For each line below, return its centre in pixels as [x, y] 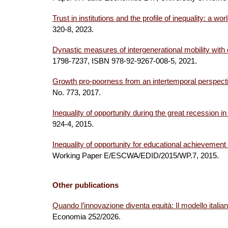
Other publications [85, 185]
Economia [69, 217]
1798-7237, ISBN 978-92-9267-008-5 [113, 61]
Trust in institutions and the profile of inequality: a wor [139, 18]
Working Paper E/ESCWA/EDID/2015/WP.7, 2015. [136, 156]
